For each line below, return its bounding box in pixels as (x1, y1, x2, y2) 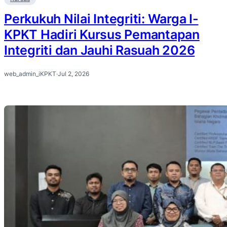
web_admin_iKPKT (4, 69, 56, 78)
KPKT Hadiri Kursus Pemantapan (4, 27, 200, 43)
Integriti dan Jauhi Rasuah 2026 (4, 43, 195, 58)
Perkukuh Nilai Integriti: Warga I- (4, 11, 199, 27)
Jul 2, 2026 (58, 69, 89, 78)
